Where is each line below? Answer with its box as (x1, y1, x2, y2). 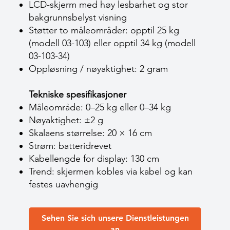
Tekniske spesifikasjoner (29, 89, 126, 100)
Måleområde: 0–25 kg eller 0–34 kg (29, 102, 171, 113)
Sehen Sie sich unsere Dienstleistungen (41, 213, 189, 223)
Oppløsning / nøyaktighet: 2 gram (29, 63, 170, 74)
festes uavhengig (29, 179, 98, 190)
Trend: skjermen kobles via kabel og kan (29, 166, 193, 177)
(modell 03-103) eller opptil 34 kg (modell (29, 37, 196, 49)
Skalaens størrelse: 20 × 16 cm (29, 127, 152, 139)
